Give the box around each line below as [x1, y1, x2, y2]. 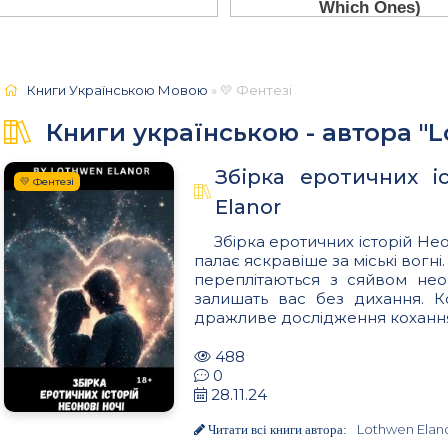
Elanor [215, 194, 281, 219]
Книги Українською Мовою [27, 81, 208, 98]
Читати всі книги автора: [205, 422, 347, 436]
